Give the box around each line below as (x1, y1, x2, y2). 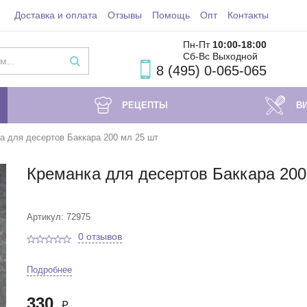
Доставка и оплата (14, 10, 97, 21)
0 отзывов (78, 231, 122, 242)
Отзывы (107, 10, 142, 21)
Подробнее (27, 265, 72, 275)
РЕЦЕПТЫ (121, 99, 168, 110)
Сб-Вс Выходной (183, 51, 260, 62)
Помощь (151, 10, 190, 21)
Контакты (227, 10, 269, 21)
